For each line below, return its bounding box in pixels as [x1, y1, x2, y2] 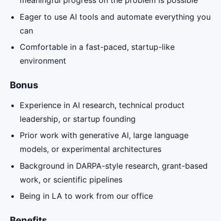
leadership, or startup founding [20, 113, 136, 124]
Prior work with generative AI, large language [20, 130, 188, 141]
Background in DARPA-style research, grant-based [20, 160, 208, 171]
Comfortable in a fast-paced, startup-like [20, 42, 175, 52]
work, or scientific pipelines [20, 174, 122, 184]
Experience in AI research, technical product [20, 100, 184, 110]
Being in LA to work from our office [20, 191, 153, 201]
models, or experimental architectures [20, 144, 161, 154]
